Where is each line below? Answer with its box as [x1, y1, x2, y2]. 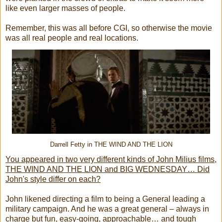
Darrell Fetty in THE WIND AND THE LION [50, 141, 172, 148]
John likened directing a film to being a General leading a [5, 194, 205, 203]
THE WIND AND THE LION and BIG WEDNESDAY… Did [5, 165, 210, 173]
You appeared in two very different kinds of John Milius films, [5, 155, 217, 164]
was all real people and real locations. [5, 33, 138, 42]
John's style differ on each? [5, 174, 101, 183]
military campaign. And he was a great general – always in [5, 204, 209, 213]
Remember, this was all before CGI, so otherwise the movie [5, 23, 212, 32]
